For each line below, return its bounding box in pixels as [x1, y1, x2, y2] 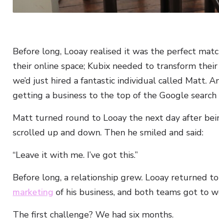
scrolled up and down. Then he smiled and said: [13, 127, 203, 138]
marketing [13, 186, 53, 198]
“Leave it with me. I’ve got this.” [13, 149, 138, 161]
